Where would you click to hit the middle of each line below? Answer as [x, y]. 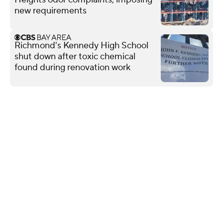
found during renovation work [72, 67]
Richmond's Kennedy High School [81, 45]
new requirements [51, 10]
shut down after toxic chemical [75, 56]
